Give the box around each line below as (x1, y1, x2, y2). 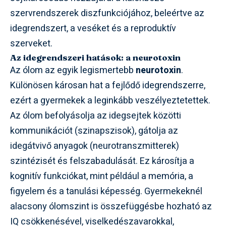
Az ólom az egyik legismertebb (10, 63, 136, 77)
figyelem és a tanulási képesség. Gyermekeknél (10, 184, 202, 198)
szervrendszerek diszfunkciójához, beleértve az (10, 6, 204, 20)
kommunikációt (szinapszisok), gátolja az (10, 124, 178, 138)
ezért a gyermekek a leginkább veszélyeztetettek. (10, 93, 210, 107)
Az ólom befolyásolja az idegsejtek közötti (10, 108, 181, 123)
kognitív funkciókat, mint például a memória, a (10, 169, 193, 183)
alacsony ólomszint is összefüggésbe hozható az (10, 199, 212, 213)
